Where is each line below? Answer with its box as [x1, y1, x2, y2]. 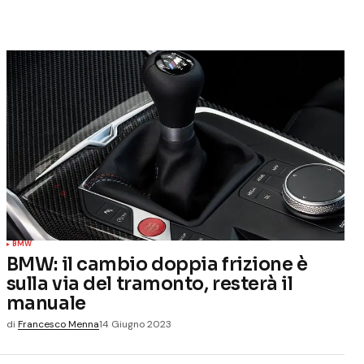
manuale [6, 292, 86, 314]
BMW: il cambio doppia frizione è [6, 253, 308, 275]
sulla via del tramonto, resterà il [6, 272, 293, 295]
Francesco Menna [17, 318, 99, 331]
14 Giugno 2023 [98, 318, 171, 331]
